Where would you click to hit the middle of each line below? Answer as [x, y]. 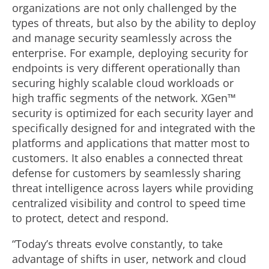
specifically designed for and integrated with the [134, 128]
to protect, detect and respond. [90, 218]
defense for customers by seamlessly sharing [126, 173]
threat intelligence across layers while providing [133, 188]
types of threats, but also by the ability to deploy [134, 23]
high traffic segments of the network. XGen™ [124, 98]
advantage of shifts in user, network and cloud [129, 259]
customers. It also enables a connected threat [127, 158]
